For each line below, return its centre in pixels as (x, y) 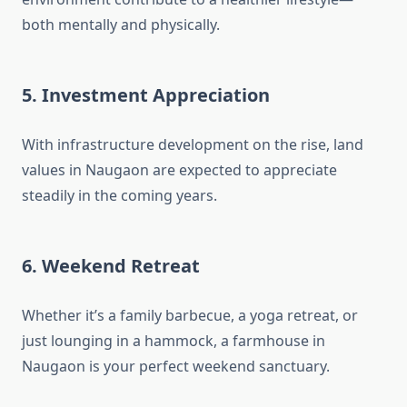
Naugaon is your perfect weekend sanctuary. (176, 367)
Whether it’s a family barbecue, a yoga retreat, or (190, 316)
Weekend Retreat (121, 266)
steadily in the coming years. (119, 196)
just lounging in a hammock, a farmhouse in (174, 341)
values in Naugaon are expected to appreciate (179, 170)
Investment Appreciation (156, 95)
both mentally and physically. (121, 25)
